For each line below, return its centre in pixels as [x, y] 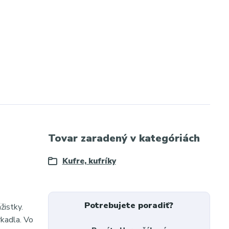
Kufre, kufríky [89, 161]
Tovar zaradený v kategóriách [124, 138]
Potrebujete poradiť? [129, 205]
